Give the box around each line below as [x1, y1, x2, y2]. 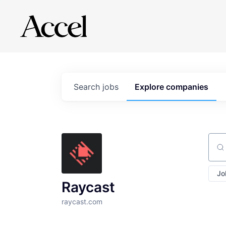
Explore [135, 82, 166, 92]
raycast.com [62, 197, 102, 206]
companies [166, 82, 208, 92]
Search [74, 82, 102, 92]
